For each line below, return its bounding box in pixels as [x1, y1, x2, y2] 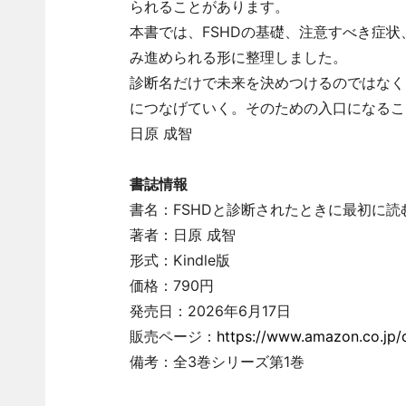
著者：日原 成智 [129, 226, 236, 244]
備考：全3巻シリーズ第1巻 [129, 353, 304, 371]
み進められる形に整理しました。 [129, 48, 347, 66]
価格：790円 [129, 276, 214, 295]
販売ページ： [129, 327, 217, 345]
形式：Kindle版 [129, 251, 230, 269]
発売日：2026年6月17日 [129, 302, 291, 320]
